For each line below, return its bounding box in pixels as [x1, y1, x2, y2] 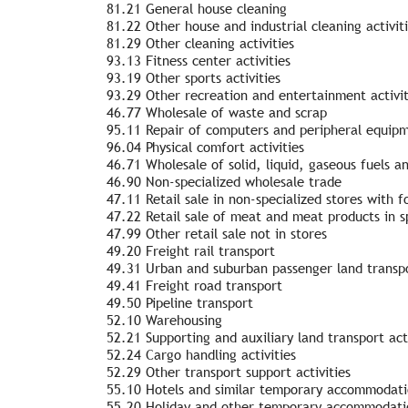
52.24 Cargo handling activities [107, 345, 296, 363]
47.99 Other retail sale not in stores [107, 224, 327, 242]
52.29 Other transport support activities [107, 362, 351, 381]
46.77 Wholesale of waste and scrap [107, 103, 327, 121]
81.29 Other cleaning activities [107, 34, 294, 52]
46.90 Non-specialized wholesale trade [107, 172, 342, 190]
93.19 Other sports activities [107, 68, 280, 87]
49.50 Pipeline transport [107, 293, 253, 311]
